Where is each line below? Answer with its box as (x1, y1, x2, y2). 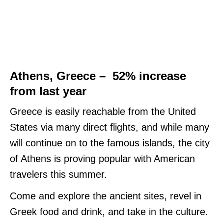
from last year (10, 84, 86, 98)
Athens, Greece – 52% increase (10, 69, 186, 82)
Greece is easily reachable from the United (10, 106, 196, 117)
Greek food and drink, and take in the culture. (10, 206, 208, 217)
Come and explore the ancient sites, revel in (10, 190, 201, 201)
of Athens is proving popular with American (10, 153, 195, 164)
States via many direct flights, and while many (10, 121, 209, 133)
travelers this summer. (10, 168, 107, 180)
